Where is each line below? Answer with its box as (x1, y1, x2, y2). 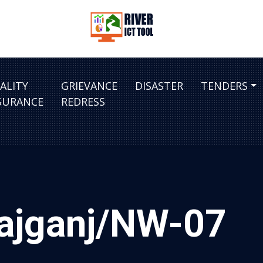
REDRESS (61, 95, 105, 109)
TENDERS (201, 79, 248, 93)
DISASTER (135, 79, 183, 93)
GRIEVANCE (61, 79, 117, 93)
